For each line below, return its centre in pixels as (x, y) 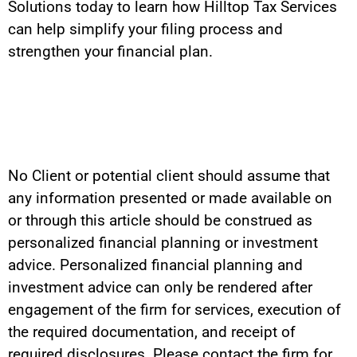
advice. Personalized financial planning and (155, 265)
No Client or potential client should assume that (169, 176)
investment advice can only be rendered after (160, 288)
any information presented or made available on (170, 198)
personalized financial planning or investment (163, 243)
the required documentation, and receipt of (152, 332)
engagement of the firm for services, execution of (175, 310)
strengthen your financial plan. (110, 52)
